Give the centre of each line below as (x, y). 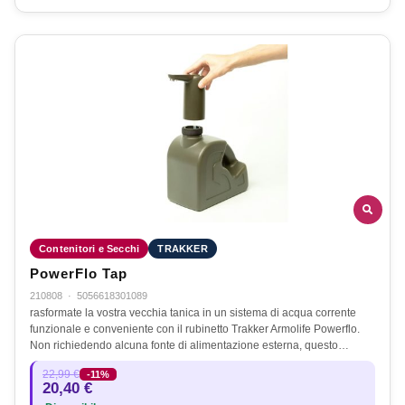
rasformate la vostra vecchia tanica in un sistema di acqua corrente (193, 312)
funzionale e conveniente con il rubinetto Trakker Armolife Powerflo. (195, 329)
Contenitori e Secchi (89, 248)
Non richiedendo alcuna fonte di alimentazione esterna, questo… (189, 345)
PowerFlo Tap (79, 273)
